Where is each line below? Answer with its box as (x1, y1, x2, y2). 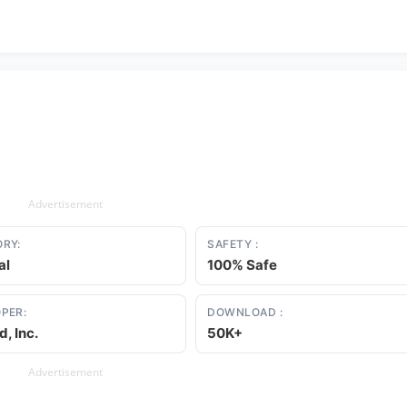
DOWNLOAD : (207, 305, 283, 319)
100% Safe (207, 256, 278, 273)
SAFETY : (207, 237, 259, 251)
